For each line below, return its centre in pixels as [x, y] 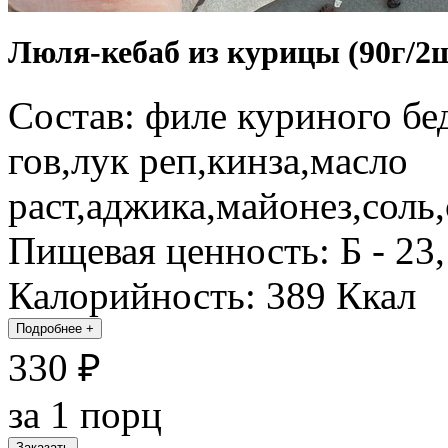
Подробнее [49, 329]
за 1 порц [85, 415]
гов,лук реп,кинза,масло [208, 161]
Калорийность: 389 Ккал [212, 296]
